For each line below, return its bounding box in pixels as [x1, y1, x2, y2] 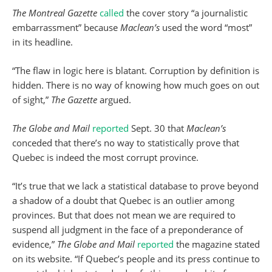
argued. [100, 93, 131, 106]
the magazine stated [174, 238, 260, 251]
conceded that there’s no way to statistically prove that [12, 137, 239, 149]
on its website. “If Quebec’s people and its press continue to [12, 253, 260, 265]
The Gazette [51, 93, 100, 106]
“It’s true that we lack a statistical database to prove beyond [12, 180, 259, 192]
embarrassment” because [12, 21, 120, 34]
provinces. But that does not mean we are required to [12, 209, 236, 222]
